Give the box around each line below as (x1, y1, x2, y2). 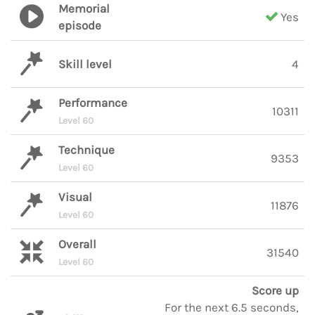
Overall (58, 237, 96, 251)
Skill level (58, 57, 112, 71)
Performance (58, 96, 127, 110)
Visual (58, 190, 92, 204)
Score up (252, 283, 299, 297)
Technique (58, 143, 115, 157)
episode (58, 18, 101, 32)
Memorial (58, 1, 110, 15)
